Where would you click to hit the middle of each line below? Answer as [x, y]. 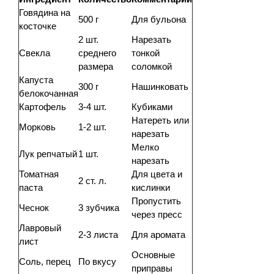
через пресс [157, 214]
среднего [97, 53]
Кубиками [152, 106]
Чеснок [34, 207]
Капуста [36, 80]
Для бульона [159, 19]
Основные [153, 254]
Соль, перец [45, 261]
